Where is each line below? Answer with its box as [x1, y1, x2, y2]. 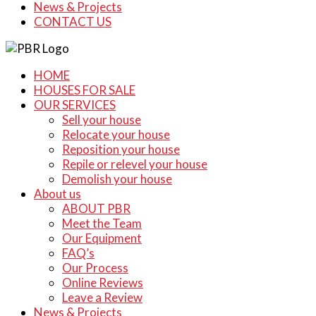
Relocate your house [62, 127, 170, 142]
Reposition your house [62, 142, 180, 157]
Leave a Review [62, 290, 142, 305]
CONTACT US [34, 14, 111, 29]
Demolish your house [62, 171, 172, 186]
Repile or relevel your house [62, 157, 207, 171]
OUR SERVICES [34, 97, 116, 112]
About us [34, 186, 81, 201]
